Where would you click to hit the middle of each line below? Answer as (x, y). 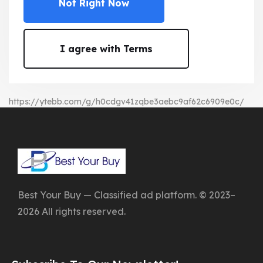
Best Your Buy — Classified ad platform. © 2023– (127, 195)
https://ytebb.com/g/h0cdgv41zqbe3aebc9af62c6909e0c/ (127, 101)
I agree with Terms (106, 48)
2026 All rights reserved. (72, 211)
